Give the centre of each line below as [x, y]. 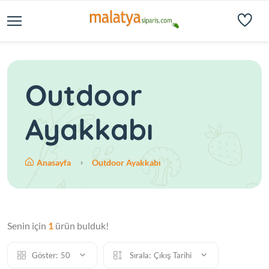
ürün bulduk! [81, 225]
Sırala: [139, 255]
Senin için [28, 225]
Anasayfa [55, 162]
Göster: [45, 255]
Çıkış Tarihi [174, 255]
